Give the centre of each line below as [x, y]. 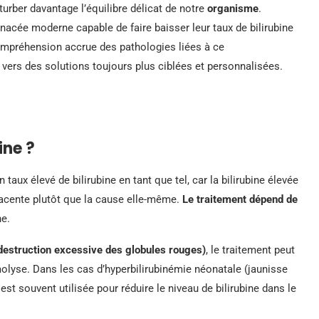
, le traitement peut [250, 250]
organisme [233, 8]
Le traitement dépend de [240, 199]
